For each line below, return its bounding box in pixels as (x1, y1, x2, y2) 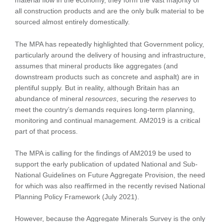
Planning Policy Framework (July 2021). (15, 192, 141, 201)
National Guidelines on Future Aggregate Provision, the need (15, 170, 205, 179)
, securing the (116, 94, 161, 103)
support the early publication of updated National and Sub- (15, 160, 198, 168)
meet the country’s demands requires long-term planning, (15, 105, 195, 113)
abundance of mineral (15, 94, 85, 103)
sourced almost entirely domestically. (15, 18, 130, 26)
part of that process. (15, 127, 78, 135)
